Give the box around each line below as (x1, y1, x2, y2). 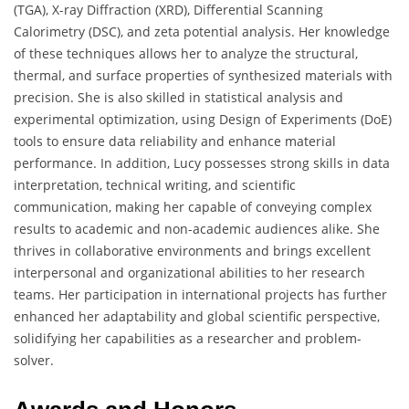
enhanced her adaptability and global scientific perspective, (14, 308, 380, 326)
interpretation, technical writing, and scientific (14, 176, 296, 194)
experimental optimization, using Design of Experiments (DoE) (14, 110, 392, 129)
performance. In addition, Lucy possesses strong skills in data (14, 154, 390, 173)
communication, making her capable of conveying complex (14, 198, 372, 216)
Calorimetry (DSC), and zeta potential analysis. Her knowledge (14, 23, 390, 41)
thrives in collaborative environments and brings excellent (14, 242, 371, 260)
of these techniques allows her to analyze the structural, (14, 45, 358, 63)
